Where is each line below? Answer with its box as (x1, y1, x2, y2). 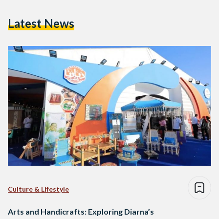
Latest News (8, 16, 74, 30)
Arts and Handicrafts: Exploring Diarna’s (8, 207, 154, 217)
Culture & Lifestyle (8, 185, 69, 194)
